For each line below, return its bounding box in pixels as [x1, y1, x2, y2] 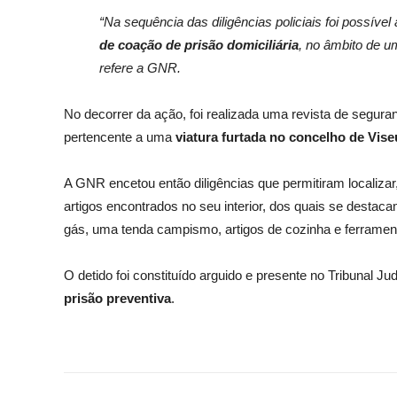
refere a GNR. [99, 60, 184, 76]
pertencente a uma [64, 129, 175, 145]
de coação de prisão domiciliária [99, 37, 299, 53]
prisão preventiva [64, 291, 171, 307]
